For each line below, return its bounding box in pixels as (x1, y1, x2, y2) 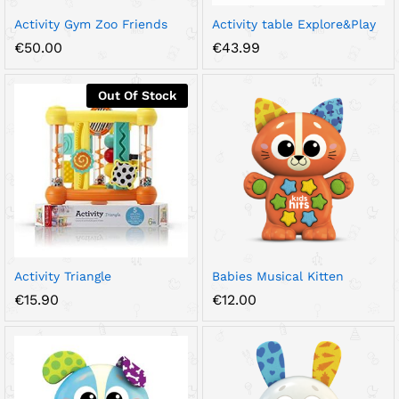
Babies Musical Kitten (211, 268, 344, 283)
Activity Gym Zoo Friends (14, 17, 167, 31)
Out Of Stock (97, 88, 176, 102)
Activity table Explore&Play (211, 17, 376, 31)
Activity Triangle (14, 268, 111, 283)
